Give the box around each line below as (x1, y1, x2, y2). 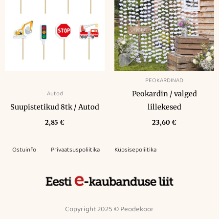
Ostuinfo (12, 145, 36, 155)
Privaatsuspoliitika (51, 145, 100, 155)
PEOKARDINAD (145, 75, 183, 85)
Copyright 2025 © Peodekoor (65, 203, 154, 216)
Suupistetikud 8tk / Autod (10, 103, 99, 112)
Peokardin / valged (131, 89, 197, 99)
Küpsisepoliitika (114, 145, 156, 155)
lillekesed (147, 103, 181, 112)
